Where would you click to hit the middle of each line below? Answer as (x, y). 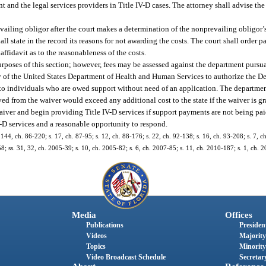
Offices (238, 215)
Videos (96, 236)
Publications (104, 225)
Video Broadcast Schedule (126, 257)
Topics (96, 247)
